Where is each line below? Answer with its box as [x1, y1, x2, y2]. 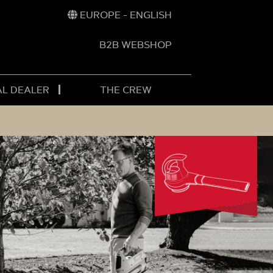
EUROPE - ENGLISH [79, 9, 172, 21]
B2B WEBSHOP [99, 39, 172, 51]
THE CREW [99, 84, 152, 96]
